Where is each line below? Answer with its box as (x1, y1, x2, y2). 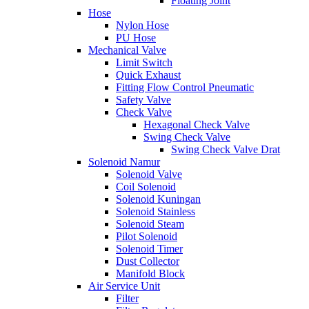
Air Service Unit (88, 279, 160, 292)
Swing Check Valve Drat (171, 143, 280, 155)
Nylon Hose (116, 19, 169, 31)
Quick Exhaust (116, 68, 181, 81)
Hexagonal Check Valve (143, 118, 250, 130)
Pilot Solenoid (116, 230, 177, 242)
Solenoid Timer (116, 242, 183, 255)
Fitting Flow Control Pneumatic (116, 81, 254, 93)
